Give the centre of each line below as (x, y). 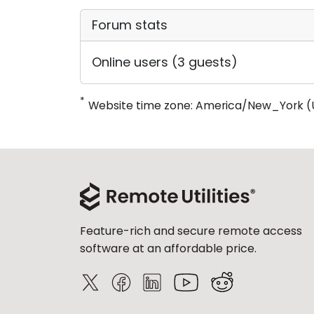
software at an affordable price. (168, 248)
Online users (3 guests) (165, 62)
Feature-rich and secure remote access (191, 231)
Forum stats (130, 25)
